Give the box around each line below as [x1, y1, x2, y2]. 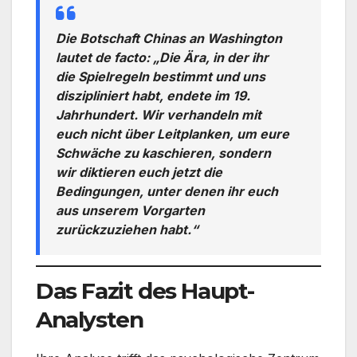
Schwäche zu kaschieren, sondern [56, 144, 271, 161]
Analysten [36, 306, 143, 334]
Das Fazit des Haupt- [36, 277, 255, 305]
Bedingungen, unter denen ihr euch [56, 182, 278, 199]
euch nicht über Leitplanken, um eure [56, 125, 289, 142]
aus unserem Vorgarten [56, 202, 205, 218]
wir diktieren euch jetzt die [56, 163, 222, 180]
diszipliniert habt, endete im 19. [56, 87, 250, 104]
